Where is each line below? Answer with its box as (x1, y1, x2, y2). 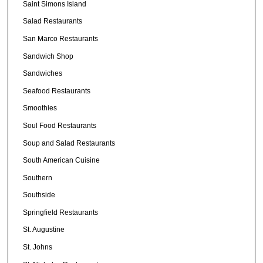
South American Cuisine (23, 156, 100, 165)
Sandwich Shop (23, 52, 74, 60)
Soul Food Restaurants (23, 121, 97, 130)
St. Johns (23, 243, 53, 252)
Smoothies (23, 104, 58, 113)
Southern (23, 173, 53, 182)
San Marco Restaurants (23, 34, 99, 43)
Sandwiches (23, 69, 63, 78)
